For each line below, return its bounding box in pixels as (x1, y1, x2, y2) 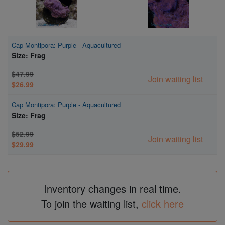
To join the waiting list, (41, 196, 142, 211)
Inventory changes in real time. (44, 181, 181, 196)
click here (142, 196, 184, 211)
